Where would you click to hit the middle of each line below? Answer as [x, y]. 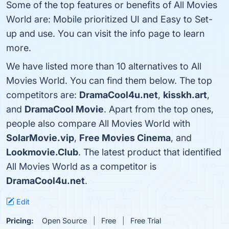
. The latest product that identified [150, 152]
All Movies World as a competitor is [81, 166]
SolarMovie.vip [40, 138]
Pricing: [20, 221]
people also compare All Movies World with [98, 123]
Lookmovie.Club [42, 152]
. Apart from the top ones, [159, 109]
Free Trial [146, 221]
